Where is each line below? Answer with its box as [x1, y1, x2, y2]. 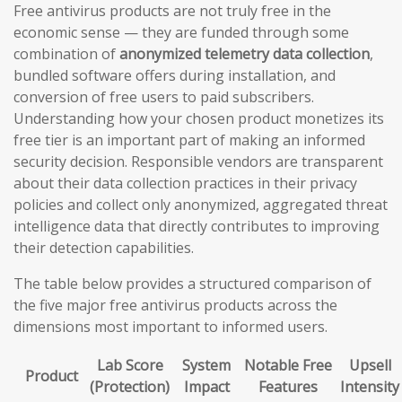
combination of [13, 43, 119, 64]
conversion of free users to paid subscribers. [13, 86, 314, 107]
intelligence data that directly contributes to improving [13, 215, 380, 236]
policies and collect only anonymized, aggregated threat [13, 194, 388, 214]
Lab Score [96, 354, 163, 375]
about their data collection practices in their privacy [13, 172, 357, 193]
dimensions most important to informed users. [13, 316, 328, 336]
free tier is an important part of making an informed [13, 129, 365, 150]
